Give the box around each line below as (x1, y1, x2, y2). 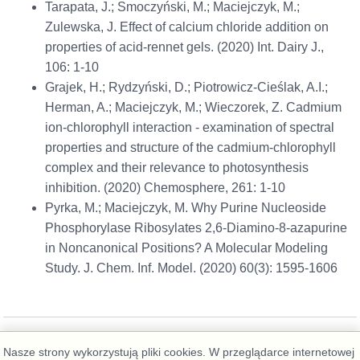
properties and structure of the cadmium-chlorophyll (44, 141, 336, 155)
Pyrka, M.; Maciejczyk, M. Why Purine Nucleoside (44, 201, 326, 215)
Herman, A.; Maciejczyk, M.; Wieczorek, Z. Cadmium (44, 100, 342, 115)
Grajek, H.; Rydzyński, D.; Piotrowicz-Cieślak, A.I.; (44, 80, 328, 95)
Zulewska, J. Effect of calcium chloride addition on (44, 20, 329, 35)
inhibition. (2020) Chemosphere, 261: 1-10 (44, 181, 285, 195)
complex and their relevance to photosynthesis (44, 161, 309, 175)
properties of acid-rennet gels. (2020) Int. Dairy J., (44, 40, 324, 55)
